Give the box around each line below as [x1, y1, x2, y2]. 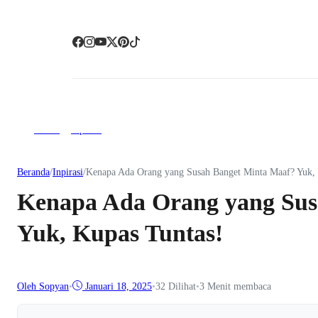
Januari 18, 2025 [85, 280, 152, 292]
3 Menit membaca [199, 280, 271, 292]
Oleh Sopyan [17, 280, 69, 292]
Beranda [17, 167, 50, 178]
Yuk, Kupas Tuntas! [17, 220, 223, 247]
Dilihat [168, 280, 196, 292]
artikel [34, 124, 60, 135]
